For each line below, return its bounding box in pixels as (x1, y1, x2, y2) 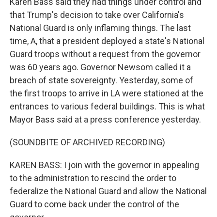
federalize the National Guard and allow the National (10, 186, 207, 196)
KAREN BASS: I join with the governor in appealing (10, 160, 199, 170)
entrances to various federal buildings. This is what (10, 101, 205, 111)
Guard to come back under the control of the (10, 199, 179, 209)
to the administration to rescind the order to (10, 173, 176, 183)
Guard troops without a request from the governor (10, 49, 201, 59)
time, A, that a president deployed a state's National (10, 36, 204, 46)
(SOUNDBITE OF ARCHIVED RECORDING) (10, 137, 165, 147)
